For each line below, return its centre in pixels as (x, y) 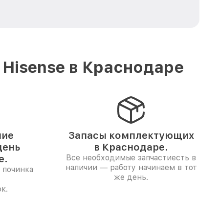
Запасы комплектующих (131, 135)
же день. (131, 177)
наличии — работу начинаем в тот (131, 167)
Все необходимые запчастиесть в (131, 158)
